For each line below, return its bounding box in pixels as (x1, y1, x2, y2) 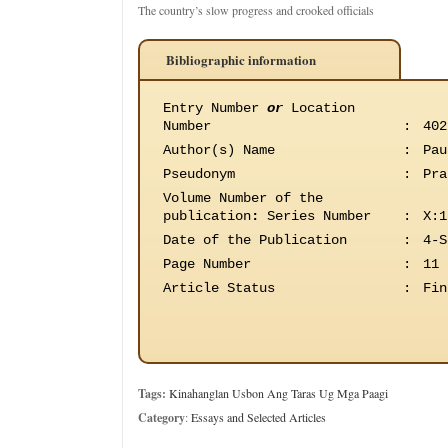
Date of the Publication (163, 232, 347, 248)
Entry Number (163, 100, 267, 116)
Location (283, 100, 355, 116)
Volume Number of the (163, 190, 323, 206)
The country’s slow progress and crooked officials (138, 2, 374, 18)
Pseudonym (163, 166, 235, 182)
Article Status (163, 280, 275, 296)
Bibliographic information (166, 50, 316, 69)
